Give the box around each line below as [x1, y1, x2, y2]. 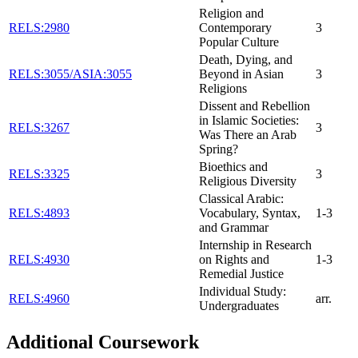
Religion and [199, 6, 264, 20]
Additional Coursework [6, 331, 199, 352]
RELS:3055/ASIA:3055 [9, 66, 132, 81]
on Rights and [199, 252, 269, 266]
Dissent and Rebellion [199, 98, 310, 113]
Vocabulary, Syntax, [199, 205, 300, 220]
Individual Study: [199, 284, 286, 298]
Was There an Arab [199, 127, 296, 141]
